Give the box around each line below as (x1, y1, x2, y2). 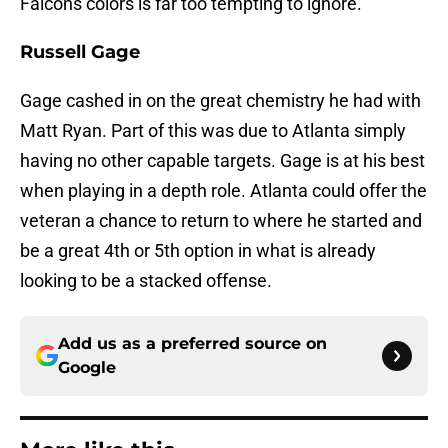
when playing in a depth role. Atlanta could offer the (20, 180, 427, 202)
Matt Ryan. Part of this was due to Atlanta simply (20, 120, 406, 142)
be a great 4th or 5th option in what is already (20, 240, 376, 262)
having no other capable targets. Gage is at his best (20, 150, 425, 172)
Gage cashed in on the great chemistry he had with (20, 90, 421, 112)
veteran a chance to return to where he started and (20, 210, 422, 232)
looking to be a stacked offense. (20, 270, 272, 292)
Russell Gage (20, 41, 140, 64)
